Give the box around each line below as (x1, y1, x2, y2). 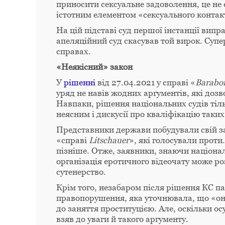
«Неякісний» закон (56, 61, 133, 72)
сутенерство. (56, 166, 106, 177)
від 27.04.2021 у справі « (95, 77, 195, 87)
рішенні (64, 77, 95, 87)
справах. (56, 46, 91, 56)
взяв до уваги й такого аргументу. (56, 213, 188, 224)
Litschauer (89, 135, 129, 145)
